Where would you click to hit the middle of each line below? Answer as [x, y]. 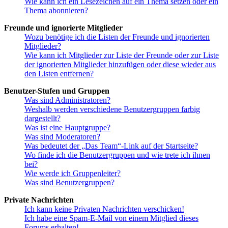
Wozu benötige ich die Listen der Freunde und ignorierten [117, 37]
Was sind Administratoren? [67, 100]
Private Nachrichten [39, 199]
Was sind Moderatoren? [62, 136]
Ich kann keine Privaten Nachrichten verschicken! [104, 209]
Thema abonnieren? [56, 10]
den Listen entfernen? [59, 73]
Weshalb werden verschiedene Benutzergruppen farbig [112, 109]
